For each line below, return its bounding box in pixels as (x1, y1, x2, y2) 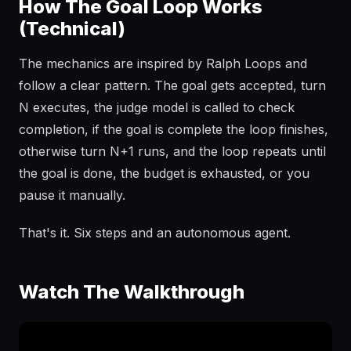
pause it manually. (19, 187, 125, 203)
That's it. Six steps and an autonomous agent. (19, 225, 291, 241)
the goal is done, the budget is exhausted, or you (19, 165, 309, 181)
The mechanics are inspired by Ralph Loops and (19, 56, 307, 71)
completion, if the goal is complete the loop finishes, (19, 121, 328, 137)
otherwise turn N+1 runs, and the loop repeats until (19, 143, 326, 159)
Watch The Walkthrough (19, 280, 244, 303)
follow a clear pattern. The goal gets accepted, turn (19, 78, 326, 93)
